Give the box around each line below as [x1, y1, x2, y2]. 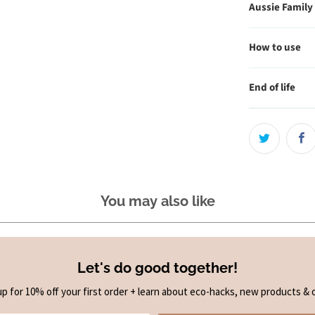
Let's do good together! [77, 259, 238, 276]
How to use [249, 40, 301, 56]
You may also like [100, 192, 215, 210]
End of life [249, 80, 295, 96]
